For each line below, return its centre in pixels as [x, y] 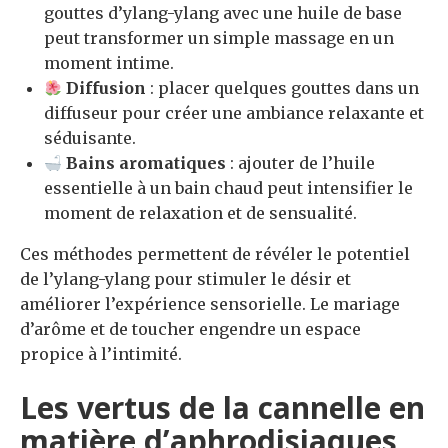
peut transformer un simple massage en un [219, 38]
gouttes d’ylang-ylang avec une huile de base [223, 13]
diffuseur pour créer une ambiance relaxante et [234, 113]
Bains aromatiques [146, 163]
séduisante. [90, 138]
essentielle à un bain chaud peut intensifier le [228, 188]
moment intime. [109, 63]
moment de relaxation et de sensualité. [200, 213]
